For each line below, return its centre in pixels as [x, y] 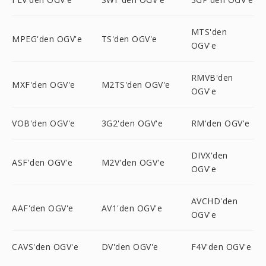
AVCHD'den [214, 201]
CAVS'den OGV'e [45, 247]
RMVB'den [212, 77]
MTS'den [209, 32]
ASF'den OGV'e [42, 162]
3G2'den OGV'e [132, 123]
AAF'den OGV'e [43, 208]
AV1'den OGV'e [132, 208]
